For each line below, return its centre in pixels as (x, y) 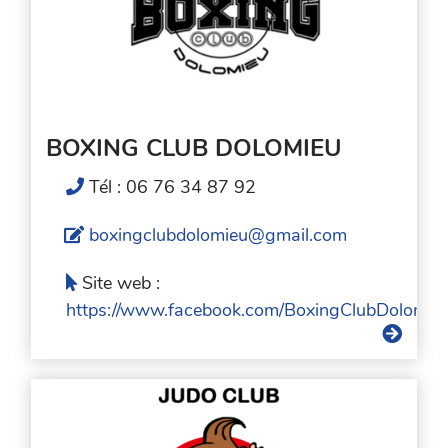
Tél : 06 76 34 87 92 (173, 187)
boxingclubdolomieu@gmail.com (218, 235)
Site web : (121, 283)
